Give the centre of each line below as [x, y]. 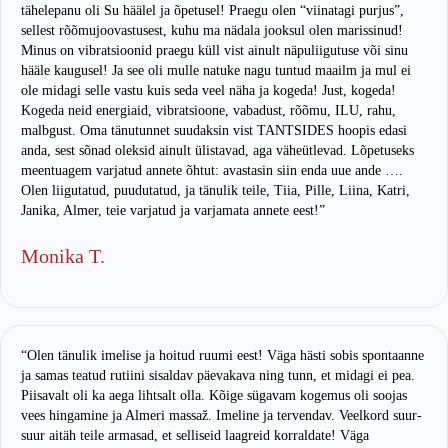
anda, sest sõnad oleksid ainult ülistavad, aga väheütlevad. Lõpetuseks [217, 150]
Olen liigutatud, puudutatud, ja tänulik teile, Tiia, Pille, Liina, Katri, [215, 190]
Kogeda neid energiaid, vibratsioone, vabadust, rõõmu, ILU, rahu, [208, 110]
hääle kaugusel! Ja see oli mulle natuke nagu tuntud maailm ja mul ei [216, 70]
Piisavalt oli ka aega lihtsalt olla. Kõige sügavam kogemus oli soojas [214, 396]
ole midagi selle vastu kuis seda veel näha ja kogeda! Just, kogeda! [208, 90]
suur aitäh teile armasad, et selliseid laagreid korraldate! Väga [195, 436]
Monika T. [63, 255]
